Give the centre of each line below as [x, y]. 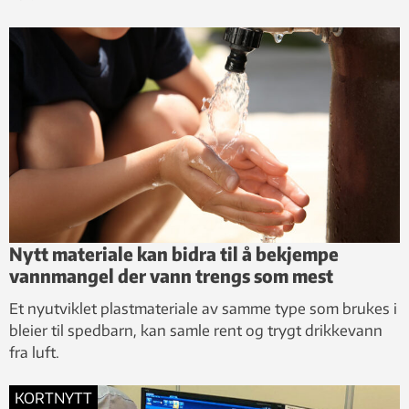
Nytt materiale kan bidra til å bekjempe [174, 254]
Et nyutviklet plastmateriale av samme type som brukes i [203, 309]
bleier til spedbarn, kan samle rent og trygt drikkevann [196, 331]
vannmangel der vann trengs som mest [171, 276]
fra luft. [34, 353]
